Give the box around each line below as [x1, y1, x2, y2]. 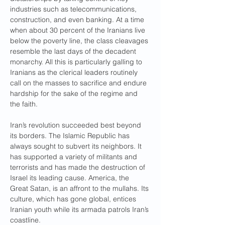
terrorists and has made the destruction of [10, 163, 147, 172]
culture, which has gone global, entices [10, 194, 138, 203]
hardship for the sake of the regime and [10, 89, 140, 98]
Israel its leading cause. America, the [10, 173, 131, 182]
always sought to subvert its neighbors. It [10, 142, 144, 151]
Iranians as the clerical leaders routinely [10, 68, 140, 77]
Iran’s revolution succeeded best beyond [10, 121, 143, 130]
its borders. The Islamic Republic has [10, 131, 132, 140]
